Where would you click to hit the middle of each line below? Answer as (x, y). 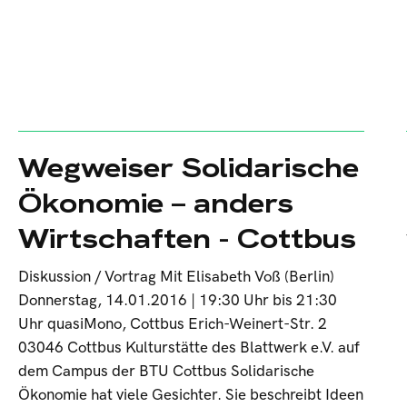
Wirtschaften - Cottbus (187, 238)
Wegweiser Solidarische (188, 168)
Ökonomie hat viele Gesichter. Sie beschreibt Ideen (190, 395)
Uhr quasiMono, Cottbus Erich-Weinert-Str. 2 (172, 324)
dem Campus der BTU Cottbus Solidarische (166, 372)
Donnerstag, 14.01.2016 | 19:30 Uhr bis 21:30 (177, 301)
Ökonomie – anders (155, 203)
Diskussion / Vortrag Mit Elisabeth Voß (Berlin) (176, 277)
